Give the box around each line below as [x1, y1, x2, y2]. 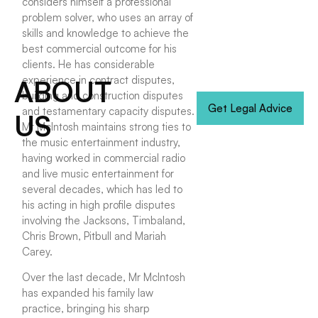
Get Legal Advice [208, 102, 292, 116]
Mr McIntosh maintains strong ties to [22, 119, 192, 133]
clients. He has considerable [22, 57, 155, 71]
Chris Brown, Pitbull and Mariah [22, 229, 167, 243]
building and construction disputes [22, 88, 184, 102]
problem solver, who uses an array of [22, 10, 194, 24]
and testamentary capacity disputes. [22, 104, 195, 118]
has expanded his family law [22, 286, 154, 300]
